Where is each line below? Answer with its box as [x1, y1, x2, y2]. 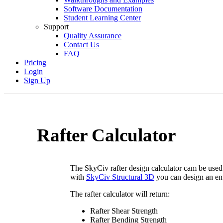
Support [44, 22, 69, 31]
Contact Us [64, 40, 99, 49]
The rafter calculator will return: [70, 190, 170, 199]
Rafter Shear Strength [90, 207, 158, 216]
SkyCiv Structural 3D [86, 173, 154, 182]
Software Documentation [64, 4, 142, 13]
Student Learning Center [64, 13, 141, 22]
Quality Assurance [64, 31, 121, 40]
